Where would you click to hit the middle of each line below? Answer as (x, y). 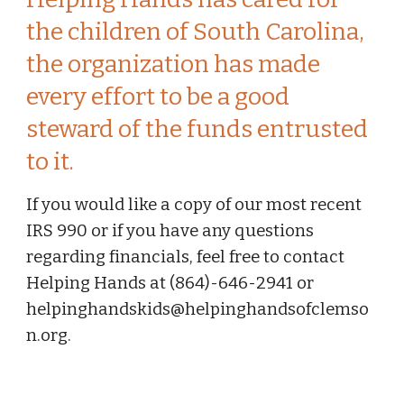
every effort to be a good (158, 96)
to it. (50, 161)
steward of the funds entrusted (197, 129)
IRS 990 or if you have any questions (170, 231)
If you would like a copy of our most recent (194, 205)
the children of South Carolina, (196, 32)
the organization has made (174, 64)
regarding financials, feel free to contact (186, 257)
